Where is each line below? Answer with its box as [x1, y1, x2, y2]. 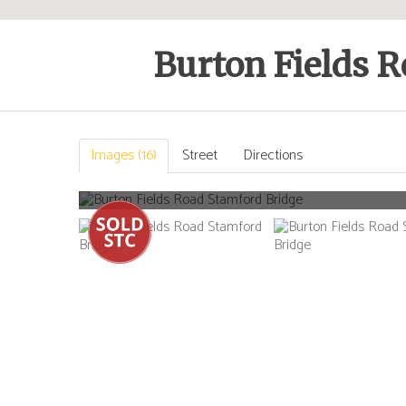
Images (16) [91, 143, 157, 168]
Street [182, 143, 217, 168]
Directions [243, 143, 303, 168]
